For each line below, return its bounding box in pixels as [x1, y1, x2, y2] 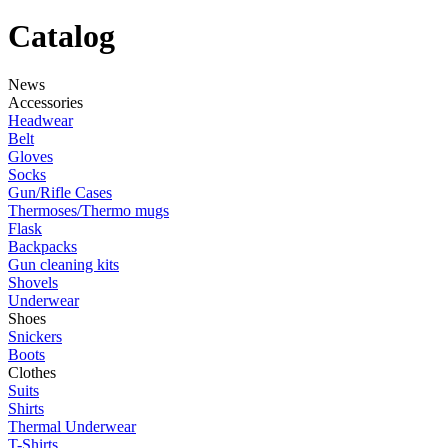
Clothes [8, 364, 56, 382]
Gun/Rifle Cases [8, 184, 112, 202]
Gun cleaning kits [8, 256, 119, 274]
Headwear [8, 112, 73, 130]
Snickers [8, 328, 62, 346]
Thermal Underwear [8, 418, 136, 436]
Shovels [8, 274, 58, 292]
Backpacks [8, 238, 77, 256]
